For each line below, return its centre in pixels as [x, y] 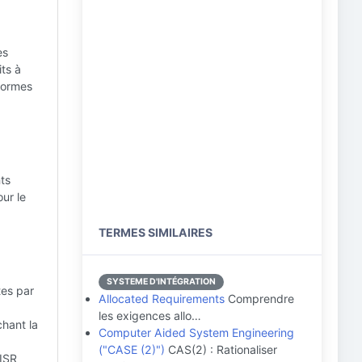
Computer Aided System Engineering [196, 333]
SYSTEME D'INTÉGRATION [161, 282]
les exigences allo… [150, 316]
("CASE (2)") [132, 349]
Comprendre [259, 299]
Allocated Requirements [162, 299]
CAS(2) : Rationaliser [221, 349]
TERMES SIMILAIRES [156, 232]
